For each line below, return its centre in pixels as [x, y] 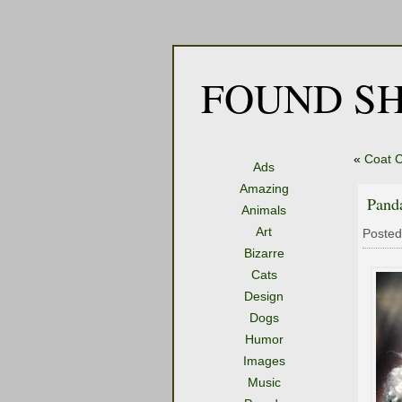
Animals [264, 210]
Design [264, 296]
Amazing [264, 188]
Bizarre [264, 253]
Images [264, 361]
